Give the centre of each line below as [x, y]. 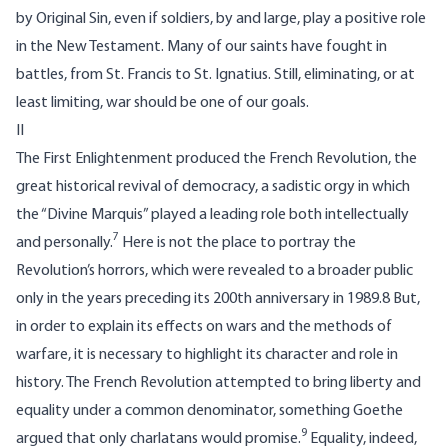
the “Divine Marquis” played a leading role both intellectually [212, 215]
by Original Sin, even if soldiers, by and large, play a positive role [221, 19]
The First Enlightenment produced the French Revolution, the [216, 159]
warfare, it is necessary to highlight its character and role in [207, 355]
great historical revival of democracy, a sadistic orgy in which [213, 187]
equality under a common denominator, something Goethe [209, 411]
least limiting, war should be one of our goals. [162, 103]
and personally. [64, 243]
